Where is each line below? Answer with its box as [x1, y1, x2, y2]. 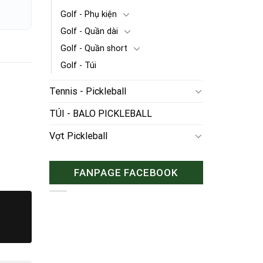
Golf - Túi [60, 60, 96, 70]
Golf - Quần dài [60, 26, 118, 36]
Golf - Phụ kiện [60, 9, 117, 19]
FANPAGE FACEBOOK [74, 166, 178, 178]
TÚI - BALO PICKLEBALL [49, 107, 152, 119]
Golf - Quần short [60, 43, 127, 53]
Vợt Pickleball [49, 130, 107, 141]
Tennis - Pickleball [49, 85, 126, 97]
